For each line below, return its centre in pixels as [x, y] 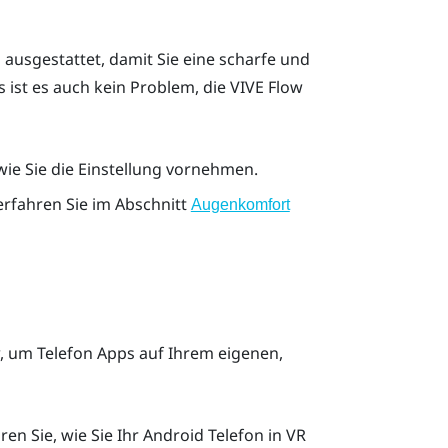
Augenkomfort [240, 204]
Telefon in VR [254, 434]
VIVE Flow [266, 87]
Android [173, 434]
